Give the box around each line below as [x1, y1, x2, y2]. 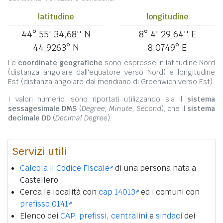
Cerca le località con [20, 187, 99, 198]
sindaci [156, 211, 182, 222]
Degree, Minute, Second [81, 104, 162, 113]
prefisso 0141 [20, 199, 68, 210]
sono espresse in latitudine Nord [103, 58, 216, 68]
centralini [111, 211, 147, 222]
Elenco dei [20, 211, 60, 222]
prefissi [79, 211, 107, 222]
